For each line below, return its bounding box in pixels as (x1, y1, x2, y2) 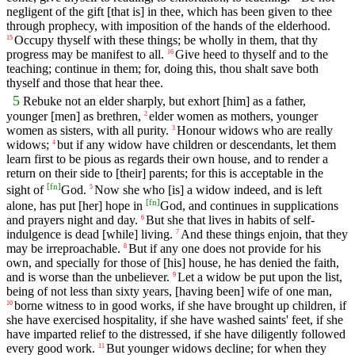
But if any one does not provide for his (128, 242, 321, 256)
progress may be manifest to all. (6, 48, 164, 62)
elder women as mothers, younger (149, 109, 318, 124)
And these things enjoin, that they (181, 227, 348, 242)
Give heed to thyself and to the (175, 48, 328, 62)
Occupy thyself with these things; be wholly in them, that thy (14, 33, 318, 48)
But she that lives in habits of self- (146, 213, 315, 227)
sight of (6, 182, 47, 197)
